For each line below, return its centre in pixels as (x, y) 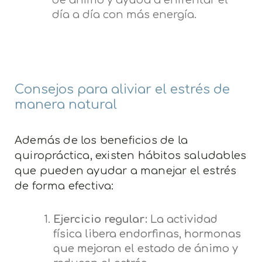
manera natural (66, 104)
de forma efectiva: (64, 186)
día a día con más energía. (124, 14)
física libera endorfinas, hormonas (147, 234)
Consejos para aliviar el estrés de (122, 89)
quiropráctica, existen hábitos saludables (131, 155)
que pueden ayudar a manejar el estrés (126, 170)
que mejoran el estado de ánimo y (145, 248)
